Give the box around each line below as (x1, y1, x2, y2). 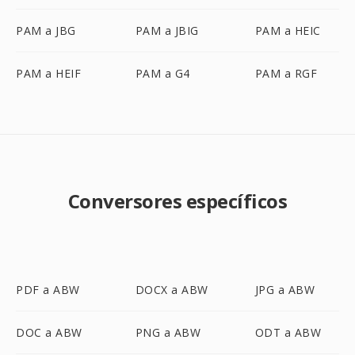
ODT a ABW (254, 325, 322, 340)
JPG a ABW (254, 282, 315, 297)
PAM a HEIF (16, 66, 81, 81)
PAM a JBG (16, 23, 76, 38)
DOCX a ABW (135, 282, 208, 297)
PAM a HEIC (254, 23, 321, 38)
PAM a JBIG (135, 23, 199, 38)
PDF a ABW (16, 282, 80, 297)
